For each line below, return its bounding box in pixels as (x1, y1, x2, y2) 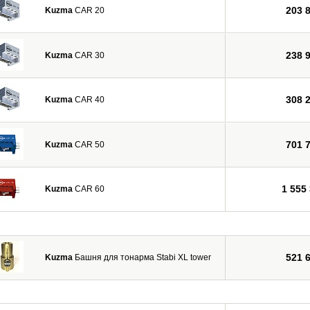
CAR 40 (73, 95, 104, 104)
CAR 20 (73, 6, 104, 15)
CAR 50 (73, 140, 104, 149)
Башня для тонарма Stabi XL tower (73, 253, 211, 262)
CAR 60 (73, 184, 104, 194)
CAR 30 (73, 51, 104, 60)
